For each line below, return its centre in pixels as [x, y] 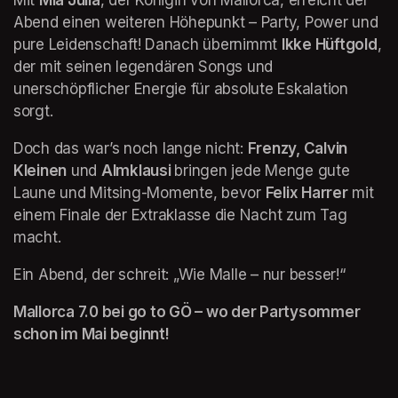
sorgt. [36, 111]
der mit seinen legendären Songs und [143, 66]
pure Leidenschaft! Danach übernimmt [147, 44]
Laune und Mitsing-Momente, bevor [139, 192]
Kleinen [40, 170]
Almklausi [138, 170]
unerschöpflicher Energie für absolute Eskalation [181, 88]
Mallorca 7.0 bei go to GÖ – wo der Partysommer [187, 311]
